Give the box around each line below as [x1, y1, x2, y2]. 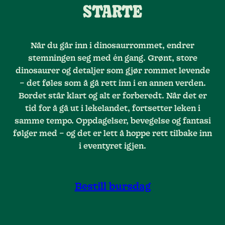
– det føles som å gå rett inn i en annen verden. [19, 79, 206, 88]
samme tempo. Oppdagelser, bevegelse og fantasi [14, 117, 211, 126]
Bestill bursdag [74, 182, 151, 192]
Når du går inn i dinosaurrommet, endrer [31, 42, 194, 50]
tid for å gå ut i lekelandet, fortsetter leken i [25, 104, 200, 113]
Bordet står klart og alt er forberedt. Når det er [18, 92, 207, 100]
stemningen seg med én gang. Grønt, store [28, 54, 197, 63]
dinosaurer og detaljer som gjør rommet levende [15, 67, 210, 75]
